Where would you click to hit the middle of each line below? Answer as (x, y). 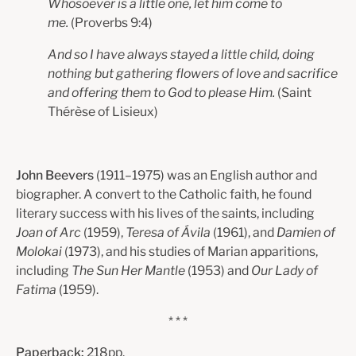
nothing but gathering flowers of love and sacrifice (193, 74)
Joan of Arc (50, 232)
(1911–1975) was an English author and (207, 175)
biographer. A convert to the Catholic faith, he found (164, 194)
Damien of (306, 232)
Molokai (40, 251)
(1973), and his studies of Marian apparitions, (191, 251)
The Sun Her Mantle (130, 270)
